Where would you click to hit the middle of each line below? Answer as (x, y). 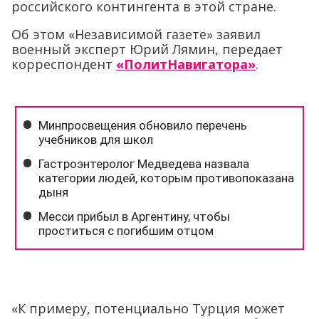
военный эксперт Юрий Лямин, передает (147, 49)
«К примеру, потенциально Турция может (148, 308)
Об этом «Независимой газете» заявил (136, 34)
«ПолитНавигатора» (186, 64)
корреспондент (64, 64)
